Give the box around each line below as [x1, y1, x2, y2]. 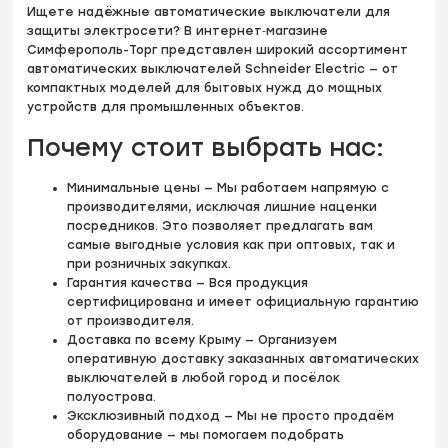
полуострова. [67, 389, 157, 404]
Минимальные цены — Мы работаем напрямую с [67, 180, 390, 195]
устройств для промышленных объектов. [27, 99, 305, 114]
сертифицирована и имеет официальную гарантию [67, 294, 420, 309]
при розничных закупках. [67, 256, 232, 271]
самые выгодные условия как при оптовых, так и [67, 237, 396, 252]
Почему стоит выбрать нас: [27, 132, 385, 162]
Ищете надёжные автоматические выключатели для [27, 4, 391, 19]
